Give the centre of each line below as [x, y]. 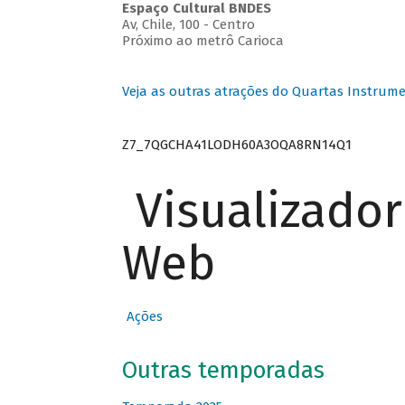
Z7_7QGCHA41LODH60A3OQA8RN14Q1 [236, 144]
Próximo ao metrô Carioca [202, 41]
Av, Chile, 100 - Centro [188, 25]
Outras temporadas [223, 371]
